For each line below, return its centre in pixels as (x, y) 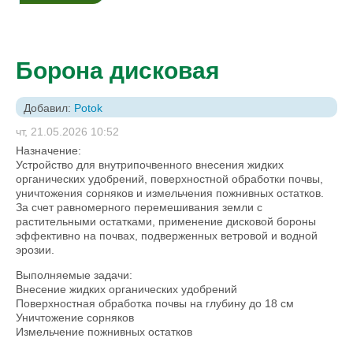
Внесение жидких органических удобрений (126, 289)
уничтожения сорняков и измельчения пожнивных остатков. (170, 193)
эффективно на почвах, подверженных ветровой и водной (167, 236)
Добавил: (49, 108)
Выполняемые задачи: (74, 275)
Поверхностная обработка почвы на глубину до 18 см (155, 303)
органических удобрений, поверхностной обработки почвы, (169, 179)
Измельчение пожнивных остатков (104, 332)
